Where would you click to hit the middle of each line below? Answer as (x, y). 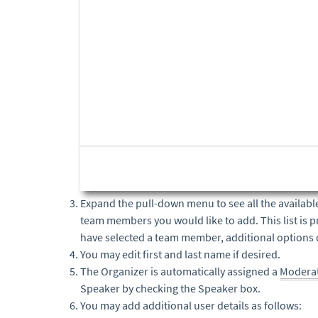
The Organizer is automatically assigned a (180, 272)
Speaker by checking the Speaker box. (171, 289)
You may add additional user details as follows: (191, 306)
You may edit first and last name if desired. (181, 254)
